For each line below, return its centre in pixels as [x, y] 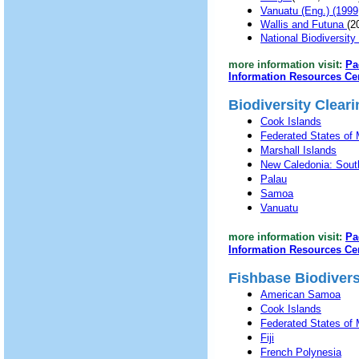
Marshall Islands [298, 150]
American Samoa [301, 294]
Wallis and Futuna [304, 24]
